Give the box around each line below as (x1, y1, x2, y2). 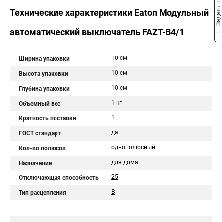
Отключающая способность (19, 174, 99, 181)
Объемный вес (19, 100, 60, 107)
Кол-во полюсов (19, 145, 66, 152)
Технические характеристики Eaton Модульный (10, 7, 209, 18)
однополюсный (111, 144, 155, 151)
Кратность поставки (19, 115, 76, 122)
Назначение (19, 160, 52, 166)
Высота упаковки (19, 70, 68, 77)
